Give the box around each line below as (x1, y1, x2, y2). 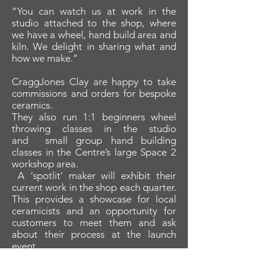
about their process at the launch (12, 228, 176, 241)
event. (12, 240, 41, 252)
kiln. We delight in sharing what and (12, 41, 176, 53)
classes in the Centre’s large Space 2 (12, 146, 176, 159)
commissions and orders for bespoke (12, 87, 176, 100)
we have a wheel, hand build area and (12, 29, 176, 41)
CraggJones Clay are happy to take (12, 76, 176, 88)
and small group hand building (12, 134, 176, 147)
